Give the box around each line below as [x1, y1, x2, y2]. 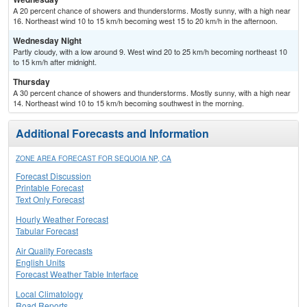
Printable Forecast [16, 182, 84, 194]
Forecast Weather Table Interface [16, 268, 138, 280]
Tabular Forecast [16, 225, 78, 237]
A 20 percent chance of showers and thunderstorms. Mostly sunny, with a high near [13, 5, 291, 16]
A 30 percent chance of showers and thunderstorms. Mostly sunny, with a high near [13, 87, 291, 99]
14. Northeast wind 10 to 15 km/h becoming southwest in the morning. [13, 97, 244, 109]
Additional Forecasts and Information [16, 125, 209, 142]
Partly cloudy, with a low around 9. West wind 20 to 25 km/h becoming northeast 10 [13, 46, 287, 58]
